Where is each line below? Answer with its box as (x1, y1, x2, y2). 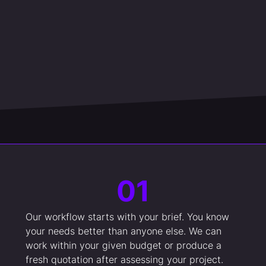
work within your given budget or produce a (25, 239, 221, 252)
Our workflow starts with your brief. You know (25, 211, 229, 223)
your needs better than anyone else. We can (25, 225, 221, 237)
